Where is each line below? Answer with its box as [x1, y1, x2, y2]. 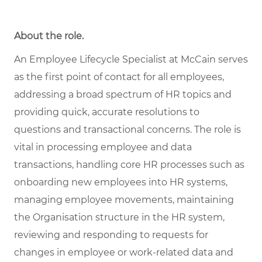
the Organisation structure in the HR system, [14, 212, 225, 223]
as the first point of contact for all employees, [14, 71, 224, 83]
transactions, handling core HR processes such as [14, 159, 244, 171]
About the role [14, 30, 82, 42]
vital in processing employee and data [14, 142, 192, 153]
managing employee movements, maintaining [14, 194, 234, 206]
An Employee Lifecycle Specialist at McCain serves [14, 54, 248, 65]
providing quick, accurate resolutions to [14, 106, 199, 118]
